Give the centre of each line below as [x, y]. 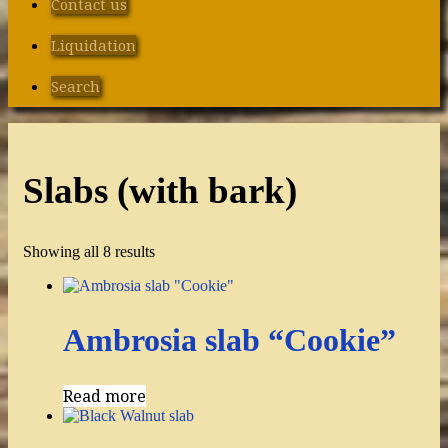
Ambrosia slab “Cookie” [229, 339]
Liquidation [93, 45]
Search [75, 86]
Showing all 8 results [89, 251]
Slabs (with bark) [160, 190]
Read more [104, 396]
